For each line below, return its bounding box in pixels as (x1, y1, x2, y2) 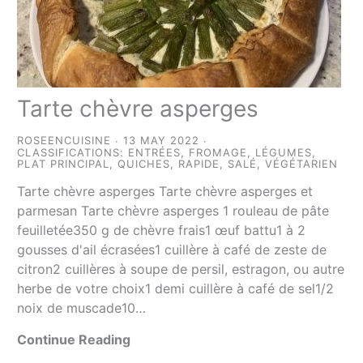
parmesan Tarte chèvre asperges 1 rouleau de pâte (17, 202, 330, 219)
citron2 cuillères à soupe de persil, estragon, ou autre (17, 260, 345, 277)
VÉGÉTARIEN (265, 156, 339, 170)
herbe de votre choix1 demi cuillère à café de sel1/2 (17, 280, 335, 297)
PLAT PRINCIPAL (17, 156, 110, 170)
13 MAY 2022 (123, 133, 200, 147)
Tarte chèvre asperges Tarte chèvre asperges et (17, 182, 314, 199)
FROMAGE (189, 145, 248, 159)
